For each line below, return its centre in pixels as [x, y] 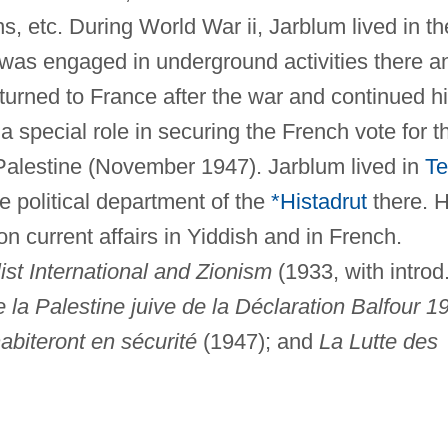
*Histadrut [318, 201]
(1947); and [257, 341]
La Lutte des [378, 341]
